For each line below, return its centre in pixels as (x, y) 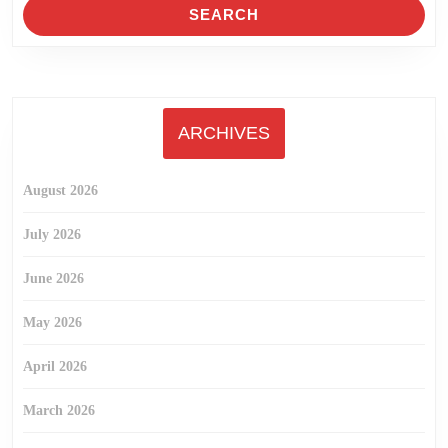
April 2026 (55, 366)
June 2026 (53, 278)
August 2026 (60, 190)
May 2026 (52, 322)
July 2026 (52, 234)
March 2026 (59, 410)
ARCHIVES (224, 133)
